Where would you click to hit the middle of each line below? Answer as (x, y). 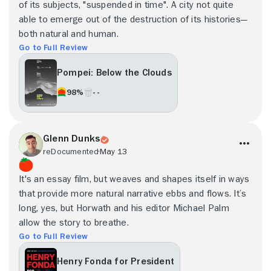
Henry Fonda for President (116, 262)
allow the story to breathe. (74, 222)
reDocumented (71, 151)
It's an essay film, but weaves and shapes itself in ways (134, 179)
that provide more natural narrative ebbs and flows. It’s (133, 193)
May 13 (113, 151)
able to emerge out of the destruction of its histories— (133, 19)
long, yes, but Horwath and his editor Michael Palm (124, 208)
